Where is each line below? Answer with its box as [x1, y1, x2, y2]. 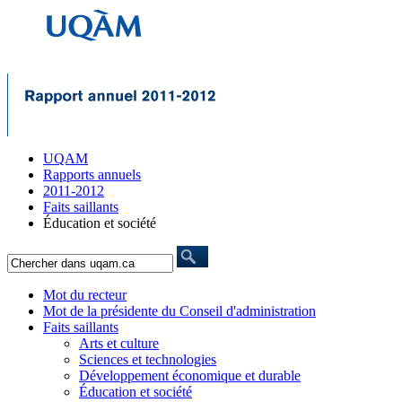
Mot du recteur [43, 287, 127, 302]
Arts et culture [79, 336, 159, 351]
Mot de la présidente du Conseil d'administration [43, 303, 316, 319]
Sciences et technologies [79, 352, 216, 367]
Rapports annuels [43, 167, 141, 182]
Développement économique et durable [79, 368, 301, 383]
